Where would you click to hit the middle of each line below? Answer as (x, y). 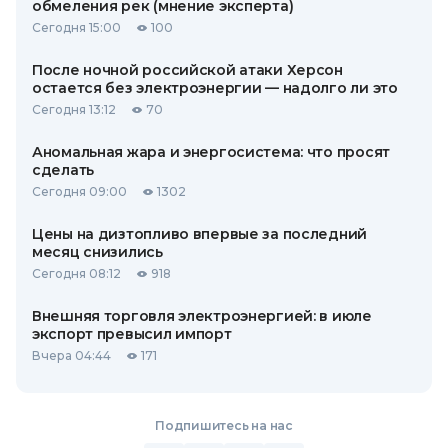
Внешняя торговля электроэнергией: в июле (202, 316)
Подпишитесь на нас (224, 425)
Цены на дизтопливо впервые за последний (200, 234)
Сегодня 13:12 (74, 109)
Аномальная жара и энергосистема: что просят (211, 152)
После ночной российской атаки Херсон (187, 70)
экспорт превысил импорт (132, 334)
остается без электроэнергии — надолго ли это (215, 88)
